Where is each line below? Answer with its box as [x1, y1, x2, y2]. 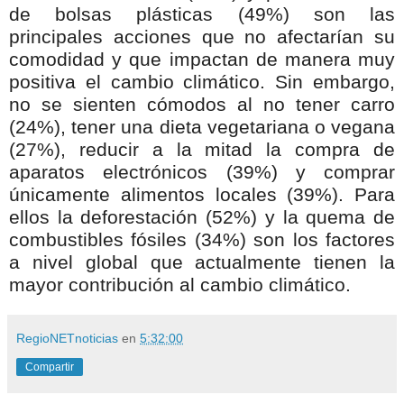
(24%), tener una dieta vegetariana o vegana [9, 116, 395, 139]
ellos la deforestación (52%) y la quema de [9, 207, 395, 229]
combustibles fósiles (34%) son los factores [9, 229, 395, 252]
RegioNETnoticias [16, 331, 118, 346]
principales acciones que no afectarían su [9, 26, 395, 49]
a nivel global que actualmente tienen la [9, 252, 395, 274]
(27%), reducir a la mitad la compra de [9, 139, 395, 161]
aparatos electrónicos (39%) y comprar [9, 161, 395, 184]
